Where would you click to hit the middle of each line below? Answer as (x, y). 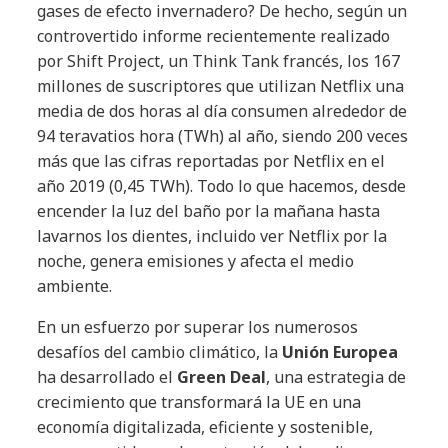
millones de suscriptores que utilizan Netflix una (221, 85)
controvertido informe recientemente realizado (214, 35)
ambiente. (75, 285)
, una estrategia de (336, 376)
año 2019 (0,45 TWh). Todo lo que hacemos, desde (222, 185)
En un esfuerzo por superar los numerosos (198, 326)
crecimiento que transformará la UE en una (199, 401)
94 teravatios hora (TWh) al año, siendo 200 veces (223, 135)
